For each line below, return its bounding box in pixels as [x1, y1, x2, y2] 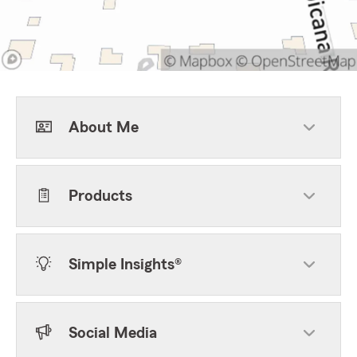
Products [69, 188, 132, 204]
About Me [69, 120, 139, 135]
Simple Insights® [69, 257, 182, 273]
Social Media [69, 325, 157, 341]
